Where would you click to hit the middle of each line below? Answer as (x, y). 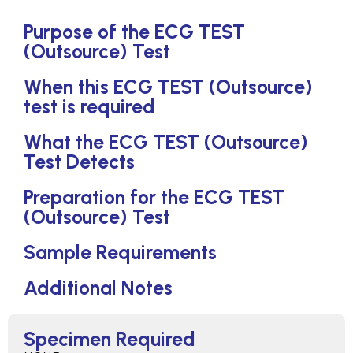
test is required (89, 107)
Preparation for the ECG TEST (154, 197)
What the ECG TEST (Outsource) (166, 142)
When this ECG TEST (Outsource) (168, 87)
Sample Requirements (120, 253)
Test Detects (79, 162)
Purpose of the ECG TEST (134, 32)
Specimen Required (110, 339)
